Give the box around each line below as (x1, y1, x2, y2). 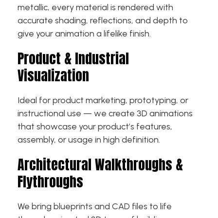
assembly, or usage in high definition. (18, 134, 160, 145)
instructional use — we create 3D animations (18, 108, 193, 119)
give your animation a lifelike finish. (18, 28, 151, 39)
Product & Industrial (18, 48, 129, 69)
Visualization (18, 65, 89, 86)
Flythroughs (18, 171, 83, 192)
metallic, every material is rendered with (18, 1, 173, 13)
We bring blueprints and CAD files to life (18, 200, 172, 212)
